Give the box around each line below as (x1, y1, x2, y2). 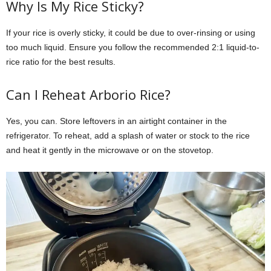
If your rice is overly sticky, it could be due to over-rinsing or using (6, 27, 255, 38)
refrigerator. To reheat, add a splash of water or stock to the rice (6, 130, 250, 140)
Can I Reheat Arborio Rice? (6, 85, 171, 103)
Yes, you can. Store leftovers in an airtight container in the (6, 116, 227, 126)
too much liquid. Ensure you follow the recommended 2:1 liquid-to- (6, 42, 260, 52)
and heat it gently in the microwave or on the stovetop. (6, 145, 214, 155)
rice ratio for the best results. (6, 56, 116, 67)
